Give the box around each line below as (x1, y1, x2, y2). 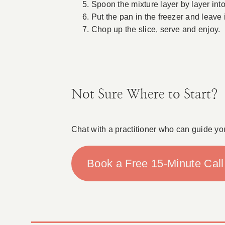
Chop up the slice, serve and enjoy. (91, 25, 220, 34)
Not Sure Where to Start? (71, 88, 218, 101)
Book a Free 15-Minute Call (86, 157, 224, 170)
